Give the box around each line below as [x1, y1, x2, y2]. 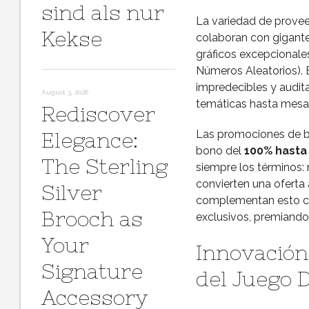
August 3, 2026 [41, 88, 88, 96]
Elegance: [41, 128, 138, 152]
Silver [41, 181, 102, 204]
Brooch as [41, 207, 143, 230]
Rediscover [41, 102, 155, 126]
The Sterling [41, 154, 168, 178]
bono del [195, 144, 244, 157]
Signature [41, 259, 143, 283]
